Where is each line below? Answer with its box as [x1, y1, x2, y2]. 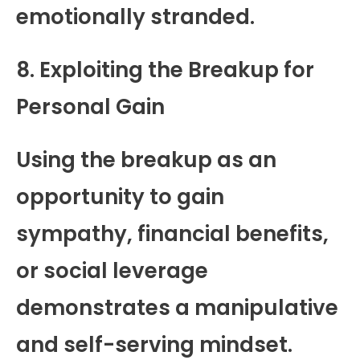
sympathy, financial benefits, [16, 219, 329, 248]
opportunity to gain [16, 182, 224, 211]
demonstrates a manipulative [16, 292, 338, 322]
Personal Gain [16, 92, 165, 121]
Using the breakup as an [16, 145, 276, 174]
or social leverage [16, 256, 208, 285]
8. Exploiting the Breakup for [16, 55, 314, 84]
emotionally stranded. [16, 2, 255, 31]
